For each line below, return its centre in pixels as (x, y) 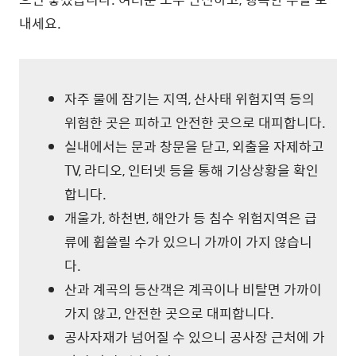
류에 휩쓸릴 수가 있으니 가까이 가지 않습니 (188, 242)
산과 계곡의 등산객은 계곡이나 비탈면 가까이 (193, 290)
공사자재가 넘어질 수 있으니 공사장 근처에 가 (195, 337)
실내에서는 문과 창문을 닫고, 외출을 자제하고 (194, 147)
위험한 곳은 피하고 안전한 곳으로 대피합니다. (195, 123)
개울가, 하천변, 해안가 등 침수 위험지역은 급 (191, 218)
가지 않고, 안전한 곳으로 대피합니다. (169, 313)
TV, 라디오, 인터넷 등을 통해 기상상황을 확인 (192, 170)
